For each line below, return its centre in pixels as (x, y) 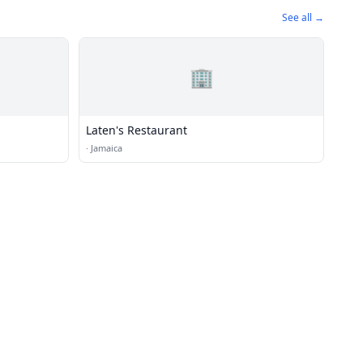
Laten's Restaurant (137, 130)
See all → (303, 17)
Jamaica (107, 148)
